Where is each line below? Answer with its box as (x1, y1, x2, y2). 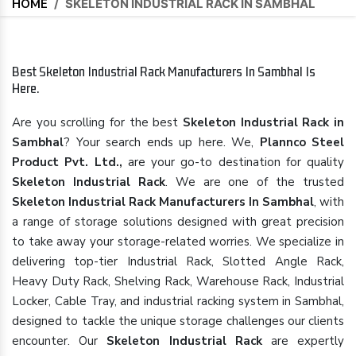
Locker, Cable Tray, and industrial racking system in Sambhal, (12, 293, 344, 309)
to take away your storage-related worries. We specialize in (12, 234, 344, 250)
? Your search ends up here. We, (64, 134, 260, 150)
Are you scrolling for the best (12, 114, 183, 130)
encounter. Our (12, 333, 107, 349)
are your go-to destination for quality (122, 154, 344, 170)
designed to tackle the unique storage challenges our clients (12, 313, 344, 329)
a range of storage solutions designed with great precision (12, 214, 344, 230)
